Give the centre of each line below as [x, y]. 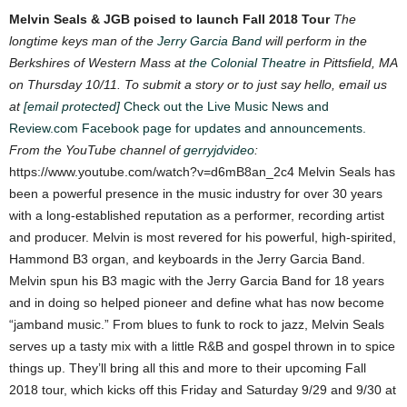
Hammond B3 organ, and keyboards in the [133, 258]
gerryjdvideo [219, 149]
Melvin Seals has [347, 171]
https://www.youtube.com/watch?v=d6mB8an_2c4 [154, 171]
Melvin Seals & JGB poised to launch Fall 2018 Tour [169, 19]
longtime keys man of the [83, 40]
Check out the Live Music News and [226, 106]
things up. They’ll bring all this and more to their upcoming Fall [188, 367]
